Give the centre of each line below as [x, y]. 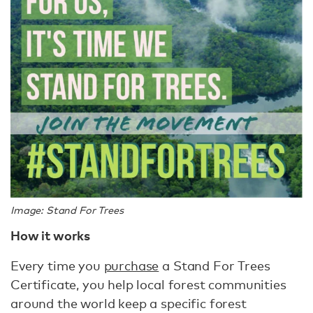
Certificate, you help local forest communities [148, 284]
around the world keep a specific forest [129, 303]
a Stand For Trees [214, 265]
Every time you [57, 265]
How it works [51, 235]
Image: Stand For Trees [67, 210]
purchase [131, 265]
